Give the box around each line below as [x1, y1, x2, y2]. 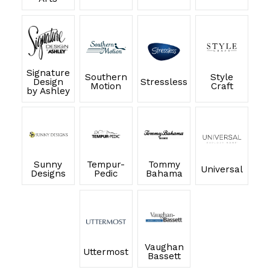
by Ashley [26, 85, 70, 96]
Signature [26, 67, 70, 78]
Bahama [145, 168, 183, 180]
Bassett [147, 251, 181, 262]
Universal [201, 163, 243, 175]
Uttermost [83, 246, 129, 257]
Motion [90, 81, 122, 92]
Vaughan [144, 242, 184, 253]
